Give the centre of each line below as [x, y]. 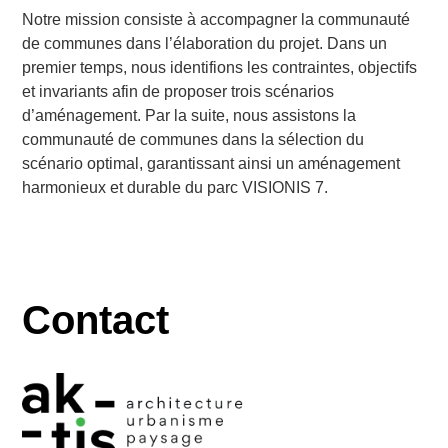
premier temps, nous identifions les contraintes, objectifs [220, 67]
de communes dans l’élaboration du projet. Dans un [205, 43]
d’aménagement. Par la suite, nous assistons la [189, 115]
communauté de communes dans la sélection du [193, 139]
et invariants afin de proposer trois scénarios [178, 91]
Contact [96, 320]
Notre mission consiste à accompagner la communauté [216, 19]
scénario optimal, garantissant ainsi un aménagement [211, 163]
